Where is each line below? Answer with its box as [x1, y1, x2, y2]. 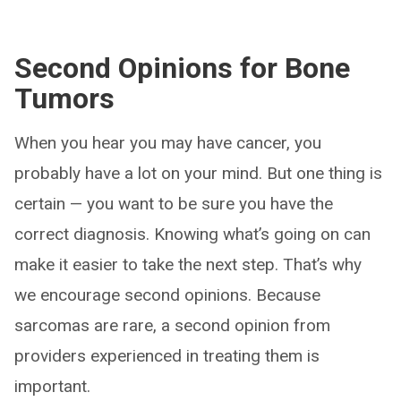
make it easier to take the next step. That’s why [14, 254, 362, 275]
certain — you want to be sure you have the [14, 193, 333, 214]
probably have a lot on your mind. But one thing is [14, 163, 382, 183]
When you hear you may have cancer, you [14, 132, 321, 153]
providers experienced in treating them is [14, 346, 320, 366]
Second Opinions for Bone [14, 51, 350, 85]
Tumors [14, 81, 115, 115]
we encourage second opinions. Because [14, 285, 320, 305]
